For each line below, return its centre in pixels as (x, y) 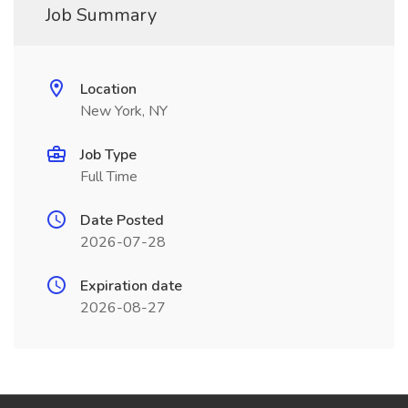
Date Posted (122, 220)
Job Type (108, 155)
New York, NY (124, 111)
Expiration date (131, 286)
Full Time (109, 177)
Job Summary (101, 15)
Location (108, 89)
